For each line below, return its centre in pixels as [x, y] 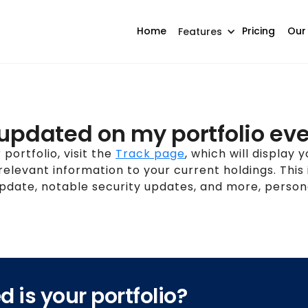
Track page [150, 154]
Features [200, 32]
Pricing [258, 31]
